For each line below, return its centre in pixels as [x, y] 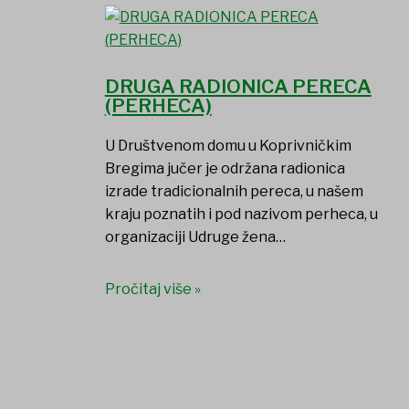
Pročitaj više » [152, 289]
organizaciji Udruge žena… [195, 237]
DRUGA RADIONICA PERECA [238, 87]
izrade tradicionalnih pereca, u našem [234, 192]
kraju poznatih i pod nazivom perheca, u [241, 215]
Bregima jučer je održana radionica [225, 169]
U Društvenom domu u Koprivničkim [228, 146]
